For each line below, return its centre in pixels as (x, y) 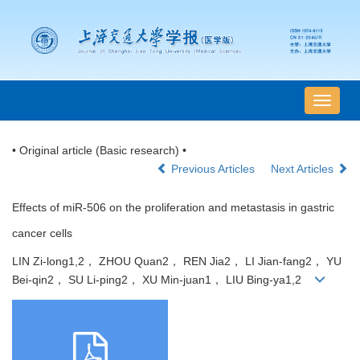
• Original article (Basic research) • (99, 151)
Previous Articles (213, 169)
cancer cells (42, 233)
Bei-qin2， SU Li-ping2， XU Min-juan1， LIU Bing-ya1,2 (163, 280)
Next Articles (304, 169)
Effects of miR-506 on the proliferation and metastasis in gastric (173, 208)
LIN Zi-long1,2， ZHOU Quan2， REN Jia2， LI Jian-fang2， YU (177, 262)
